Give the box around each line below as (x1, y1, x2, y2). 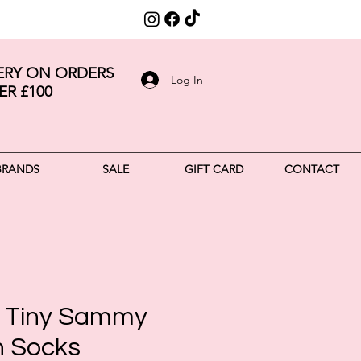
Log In (170, 72, 203, 87)
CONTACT (284, 162, 339, 176)
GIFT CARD (184, 162, 243, 176)
